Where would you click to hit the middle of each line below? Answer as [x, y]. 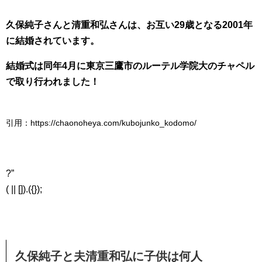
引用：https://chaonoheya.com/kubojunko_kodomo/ [101, 123]
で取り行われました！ [53, 81]
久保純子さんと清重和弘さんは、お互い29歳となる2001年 [129, 25]
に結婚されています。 [53, 40]
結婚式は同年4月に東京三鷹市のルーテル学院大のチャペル [130, 65]
